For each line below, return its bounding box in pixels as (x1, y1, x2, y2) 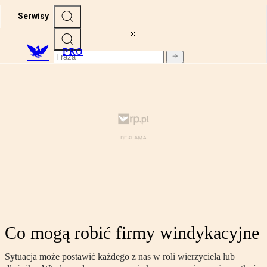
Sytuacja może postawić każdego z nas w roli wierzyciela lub (5, 252, 235, 262)
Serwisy (18, 11, 49, 21)
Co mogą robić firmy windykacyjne (5, 223, 259, 243)
